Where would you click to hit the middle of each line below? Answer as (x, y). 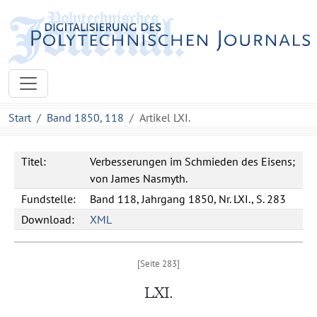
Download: (48, 219)
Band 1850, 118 (85, 117)
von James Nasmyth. (139, 178)
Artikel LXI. (165, 117)
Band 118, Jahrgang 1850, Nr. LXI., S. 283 (188, 199)
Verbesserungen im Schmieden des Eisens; (192, 161)
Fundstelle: (48, 199)
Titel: (34, 161)
